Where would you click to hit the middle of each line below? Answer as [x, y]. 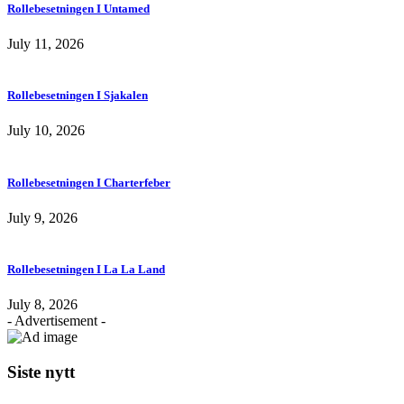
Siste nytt [41, 372]
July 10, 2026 [46, 131]
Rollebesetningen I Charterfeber [89, 182]
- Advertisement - [56, 321]
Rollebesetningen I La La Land [86, 269]
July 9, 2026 [42, 217]
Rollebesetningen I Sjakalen [78, 96]
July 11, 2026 [46, 44]
